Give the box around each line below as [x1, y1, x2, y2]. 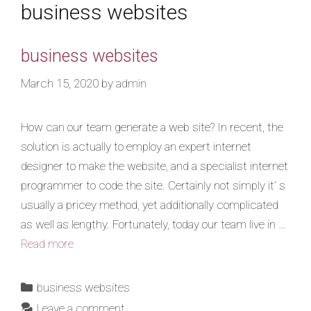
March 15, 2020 [21, 76, 99, 90]
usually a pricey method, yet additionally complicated [21, 197, 278, 212]
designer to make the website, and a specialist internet [21, 158, 288, 173]
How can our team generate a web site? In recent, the [21, 119, 283, 134]
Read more [21, 236, 74, 251]
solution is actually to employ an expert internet [21, 139, 251, 153]
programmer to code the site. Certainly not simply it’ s [21, 178, 285, 192]
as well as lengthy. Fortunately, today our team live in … [21, 217, 285, 231]
